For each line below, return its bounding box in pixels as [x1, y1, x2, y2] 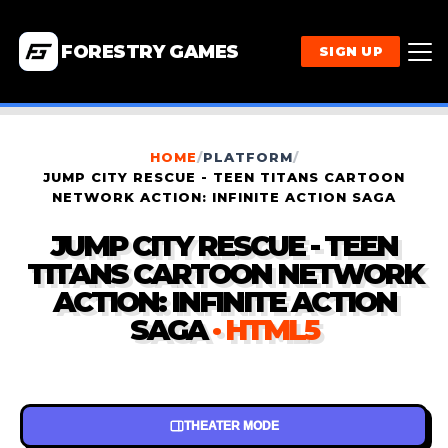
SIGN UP [319, 43, 382, 60]
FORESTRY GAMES [61, 40, 239, 63]
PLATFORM [202, 149, 293, 166]
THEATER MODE [183, 419, 279, 434]
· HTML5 [212, 312, 318, 348]
